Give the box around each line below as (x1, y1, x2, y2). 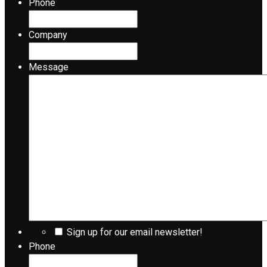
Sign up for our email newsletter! (67, 226, 203, 238)
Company (29, 29, 67, 41)
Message (29, 61, 69, 73)
